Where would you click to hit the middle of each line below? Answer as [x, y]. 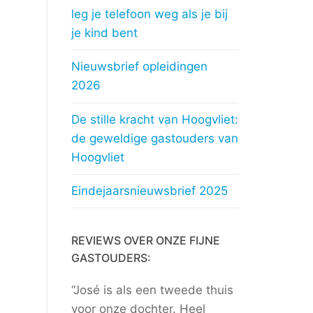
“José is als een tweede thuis [152, 290]
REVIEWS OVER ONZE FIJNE [145, 241]
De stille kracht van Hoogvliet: [154, 119]
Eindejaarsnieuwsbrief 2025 [149, 191]
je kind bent [104, 33]
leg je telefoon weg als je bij [149, 14]
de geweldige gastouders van [154, 138]
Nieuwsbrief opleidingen [139, 67]
